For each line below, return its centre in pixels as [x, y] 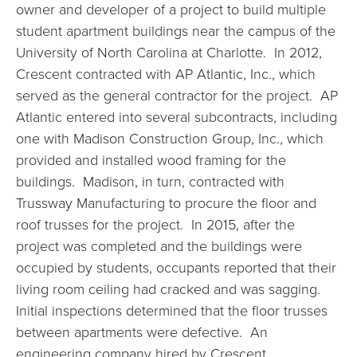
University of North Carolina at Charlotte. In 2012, [169, 52]
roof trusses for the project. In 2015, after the [155, 224]
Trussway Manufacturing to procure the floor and [166, 202]
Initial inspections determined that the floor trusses [172, 310]
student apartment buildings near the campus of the [176, 30]
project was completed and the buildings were [159, 245]
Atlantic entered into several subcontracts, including [177, 116]
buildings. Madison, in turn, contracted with [150, 181]
